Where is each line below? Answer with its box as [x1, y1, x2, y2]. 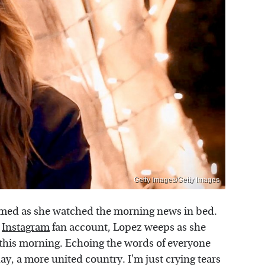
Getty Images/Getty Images [134, 176, 219, 185]
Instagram [2, 221, 50, 234]
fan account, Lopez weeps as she [52, 221, 206, 234]
